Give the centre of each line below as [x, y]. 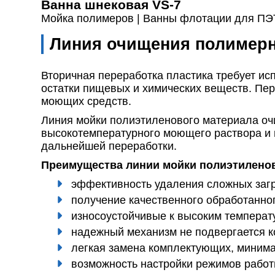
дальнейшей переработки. [109, 146]
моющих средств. [87, 101]
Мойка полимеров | [92, 18]
